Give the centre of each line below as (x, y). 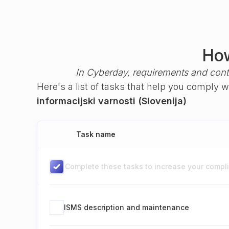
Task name (96, 134)
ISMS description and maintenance (127, 207)
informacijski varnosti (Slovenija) (112, 101)
